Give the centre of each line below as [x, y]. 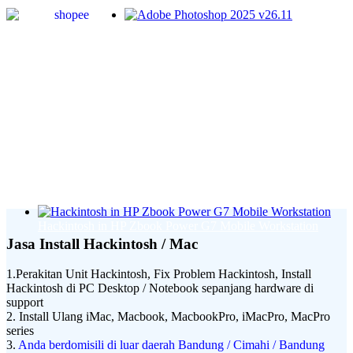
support [25, 303]
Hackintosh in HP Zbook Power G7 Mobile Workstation [178, 226]
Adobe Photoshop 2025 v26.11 [115, 29]
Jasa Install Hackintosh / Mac [102, 243]
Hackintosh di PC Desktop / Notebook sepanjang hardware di [160, 288]
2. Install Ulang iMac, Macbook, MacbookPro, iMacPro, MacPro [168, 317]
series [20, 331]
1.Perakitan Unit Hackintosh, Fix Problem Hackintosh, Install [159, 274]
